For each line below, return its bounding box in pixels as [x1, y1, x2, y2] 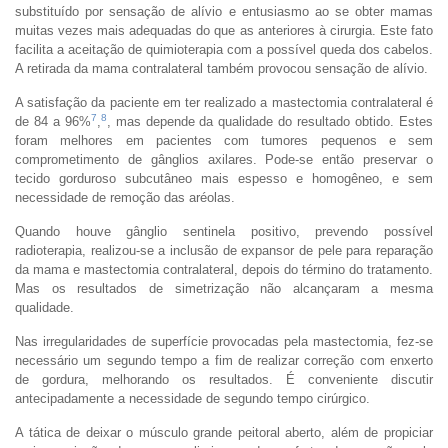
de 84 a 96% [15, 113, 91, 129]
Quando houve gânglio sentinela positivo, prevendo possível [15, 223, 433, 239]
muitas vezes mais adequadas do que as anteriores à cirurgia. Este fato [15, 22, 433, 38]
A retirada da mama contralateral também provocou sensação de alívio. [15, 60, 428, 76]
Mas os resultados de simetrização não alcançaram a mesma [15, 280, 433, 296]
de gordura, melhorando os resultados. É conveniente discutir [15, 371, 433, 387]
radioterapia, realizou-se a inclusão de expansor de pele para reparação [15, 242, 433, 258]
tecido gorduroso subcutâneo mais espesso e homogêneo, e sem [15, 170, 433, 186]
